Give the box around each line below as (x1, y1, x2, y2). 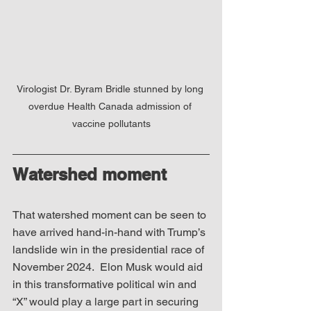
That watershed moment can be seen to (12, 208, 209, 221)
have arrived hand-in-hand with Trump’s (12, 225, 208, 239)
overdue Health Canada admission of (28, 100, 194, 112)
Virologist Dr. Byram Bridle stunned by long (16, 83, 206, 94)
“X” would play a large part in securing (12, 294, 201, 308)
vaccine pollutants (72, 117, 151, 129)
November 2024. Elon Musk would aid (12, 260, 205, 274)
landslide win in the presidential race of (12, 242, 207, 256)
